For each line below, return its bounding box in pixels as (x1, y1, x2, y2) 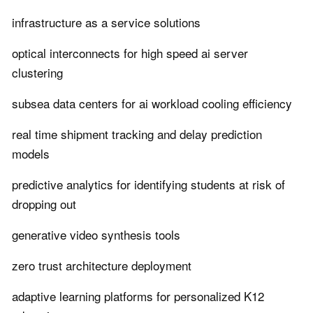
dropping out (12, 195, 76, 213)
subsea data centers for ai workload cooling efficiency (12, 94, 292, 112)
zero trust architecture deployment (12, 256, 191, 275)
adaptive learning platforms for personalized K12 (12, 287, 264, 305)
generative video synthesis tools (12, 226, 180, 244)
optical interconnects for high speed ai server (12, 44, 248, 62)
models (12, 145, 50, 163)
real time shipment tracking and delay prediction (12, 125, 262, 143)
